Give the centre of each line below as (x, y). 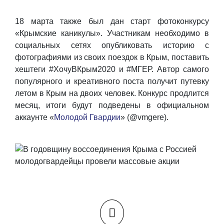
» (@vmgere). (144, 117)
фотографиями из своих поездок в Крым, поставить (112, 57)
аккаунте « (34, 117)
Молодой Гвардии (87, 117)
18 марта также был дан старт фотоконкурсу (112, 21)
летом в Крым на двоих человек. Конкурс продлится (112, 93)
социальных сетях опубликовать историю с (112, 45)
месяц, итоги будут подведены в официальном (112, 105)
